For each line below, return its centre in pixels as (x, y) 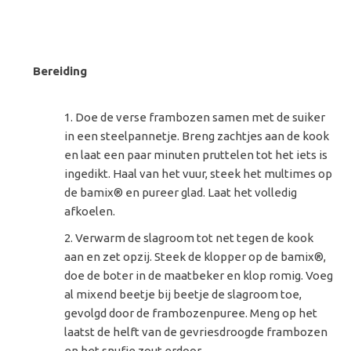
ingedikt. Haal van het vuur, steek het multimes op (199, 173)
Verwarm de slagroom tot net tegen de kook (195, 237)
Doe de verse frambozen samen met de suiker (201, 117)
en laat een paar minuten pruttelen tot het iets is (196, 154)
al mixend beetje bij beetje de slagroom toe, (183, 294)
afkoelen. (90, 211)
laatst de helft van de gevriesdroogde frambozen (196, 331)
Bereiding (60, 71)
